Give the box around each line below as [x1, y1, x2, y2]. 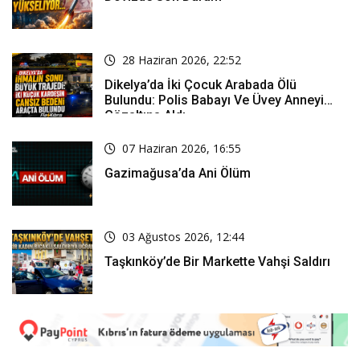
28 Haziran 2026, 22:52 [122, 51, 241, 67]
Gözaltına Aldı [104, 107, 186, 123]
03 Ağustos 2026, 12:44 [122, 228, 244, 244]
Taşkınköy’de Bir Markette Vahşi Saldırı [104, 253, 330, 269]
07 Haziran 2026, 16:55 [122, 140, 241, 156]
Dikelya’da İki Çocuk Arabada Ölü [104, 76, 297, 92]
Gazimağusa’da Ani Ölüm [104, 165, 251, 181]
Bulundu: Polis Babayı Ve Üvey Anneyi [104, 92, 158, 108]
